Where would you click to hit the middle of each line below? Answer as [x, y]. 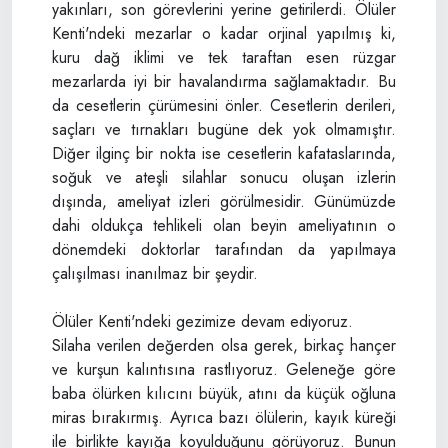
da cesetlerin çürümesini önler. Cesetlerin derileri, [224, 105]
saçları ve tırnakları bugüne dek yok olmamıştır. [224, 129]
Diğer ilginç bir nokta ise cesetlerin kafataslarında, [224, 153]
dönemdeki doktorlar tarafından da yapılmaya [224, 249]
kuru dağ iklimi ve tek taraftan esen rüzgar [224, 57]
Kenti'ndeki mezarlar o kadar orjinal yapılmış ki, [224, 33]
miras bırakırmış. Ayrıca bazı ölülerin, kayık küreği [224, 417]
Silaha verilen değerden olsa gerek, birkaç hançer [224, 345]
